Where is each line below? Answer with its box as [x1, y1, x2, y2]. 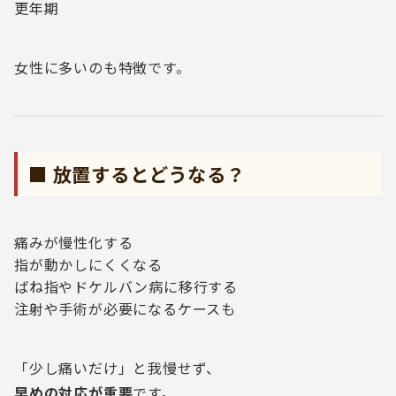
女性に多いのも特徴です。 [14, 57, 191, 78]
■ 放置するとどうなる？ [28, 160, 246, 187]
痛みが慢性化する [14, 232, 133, 253]
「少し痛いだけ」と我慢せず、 [14, 357, 222, 378]
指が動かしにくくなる [14, 254, 163, 275]
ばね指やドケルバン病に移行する [14, 276, 238, 297]
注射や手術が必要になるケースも [14, 298, 236, 319]
